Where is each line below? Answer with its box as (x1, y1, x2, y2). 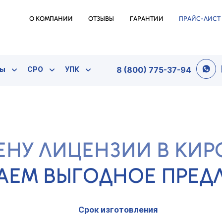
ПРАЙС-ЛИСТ (179, 15, 221, 22)
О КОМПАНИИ (29, 15, 73, 22)
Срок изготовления (78, 205, 158, 215)
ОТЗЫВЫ (88, 15, 114, 22)
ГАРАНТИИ (129, 15, 164, 22)
